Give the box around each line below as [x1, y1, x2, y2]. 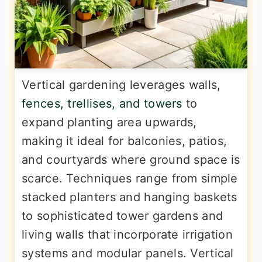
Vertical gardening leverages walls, [22, 78, 221, 92]
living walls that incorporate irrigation [22, 227, 233, 242]
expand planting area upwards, [22, 115, 197, 130]
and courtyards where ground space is [22, 153, 240, 167]
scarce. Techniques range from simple [22, 171, 238, 186]
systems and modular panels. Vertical [22, 246, 234, 261]
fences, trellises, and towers [22, 96, 182, 111]
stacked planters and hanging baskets [22, 190, 237, 205]
